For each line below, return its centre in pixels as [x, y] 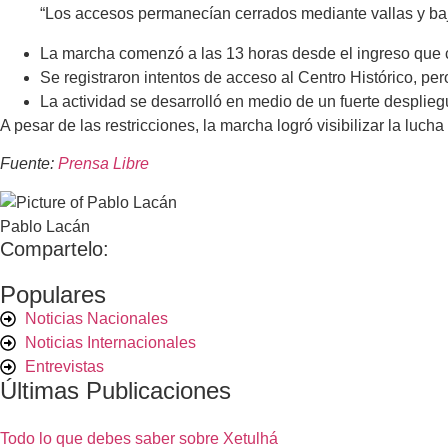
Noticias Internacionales [110, 342]
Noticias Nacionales [96, 318]
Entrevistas [64, 366]
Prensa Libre [103, 164]
